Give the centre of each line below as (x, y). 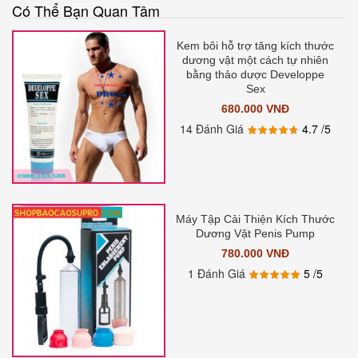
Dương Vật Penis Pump (256, 234)
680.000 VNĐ (256, 108)
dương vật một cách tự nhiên (256, 60)
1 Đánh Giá (217, 274)
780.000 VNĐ (256, 254)
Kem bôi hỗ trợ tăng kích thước (256, 45)
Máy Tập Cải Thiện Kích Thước (256, 219)
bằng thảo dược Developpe (256, 74)
